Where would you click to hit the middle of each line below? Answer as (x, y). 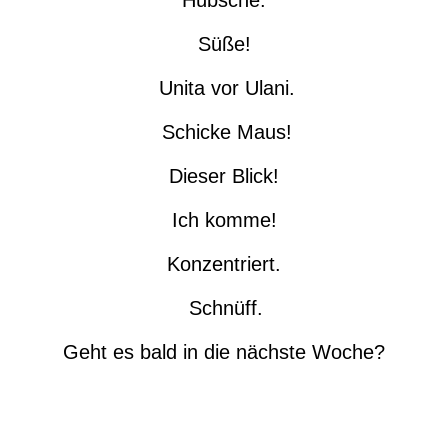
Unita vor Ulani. (224, 88)
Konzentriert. (224, 264)
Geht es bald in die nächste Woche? (224, 352)
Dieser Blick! (224, 176)
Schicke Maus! (224, 132)
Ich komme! (224, 220)
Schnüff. (226, 308)
